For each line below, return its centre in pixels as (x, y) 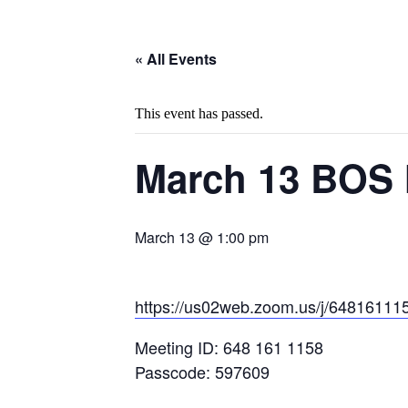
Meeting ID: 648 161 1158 (229, 347)
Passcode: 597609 (202, 372)
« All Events (176, 59)
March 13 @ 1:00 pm (202, 237)
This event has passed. (199, 113)
